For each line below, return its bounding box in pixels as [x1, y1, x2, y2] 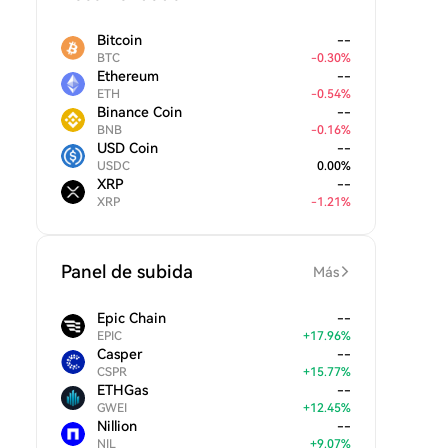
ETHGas [97, 382, 148, 398]
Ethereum [97, 68, 159, 84]
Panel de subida [61, 261, 193, 282]
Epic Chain [97, 310, 166, 326]
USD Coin [97, 140, 158, 156]
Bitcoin [97, 32, 142, 48]
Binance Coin [97, 104, 182, 120]
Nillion [97, 418, 137, 434]
